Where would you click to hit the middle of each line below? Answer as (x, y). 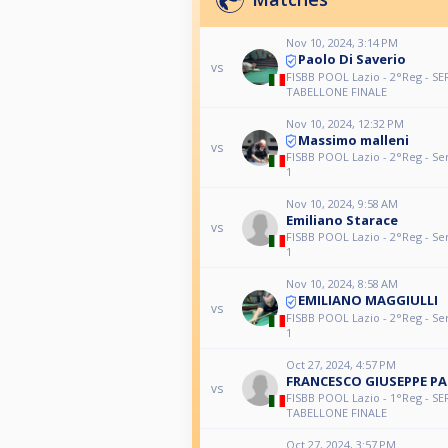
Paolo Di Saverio (351, 59)
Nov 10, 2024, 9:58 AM (341, 204)
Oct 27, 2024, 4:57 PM (340, 364)
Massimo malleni (353, 139)
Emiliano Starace (341, 220)
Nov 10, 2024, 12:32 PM (344, 123)
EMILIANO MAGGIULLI (367, 300)
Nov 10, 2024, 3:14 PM (341, 43)
